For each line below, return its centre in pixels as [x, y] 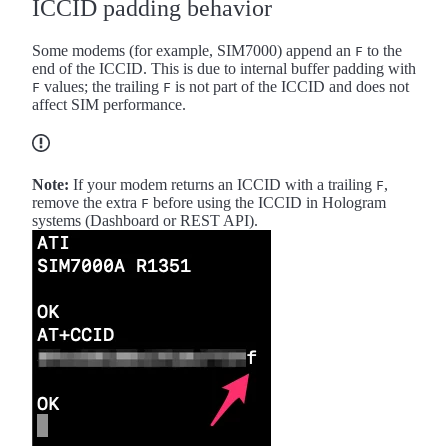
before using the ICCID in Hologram [267, 202]
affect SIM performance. [109, 104]
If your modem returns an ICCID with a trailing [222, 184]
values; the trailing [101, 86]
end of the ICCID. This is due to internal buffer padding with [224, 68]
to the [382, 50]
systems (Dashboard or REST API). [145, 220]
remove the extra [86, 202]
